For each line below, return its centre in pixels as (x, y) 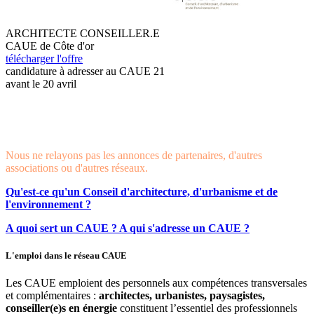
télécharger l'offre (44, 58)
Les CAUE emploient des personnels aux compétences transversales (156, 282)
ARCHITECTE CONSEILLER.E (84, 33)
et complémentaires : (52, 295)
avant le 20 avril (41, 83)
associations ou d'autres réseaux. (77, 168)
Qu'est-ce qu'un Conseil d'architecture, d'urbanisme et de (142, 191)
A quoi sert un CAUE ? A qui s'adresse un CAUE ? (128, 228)
